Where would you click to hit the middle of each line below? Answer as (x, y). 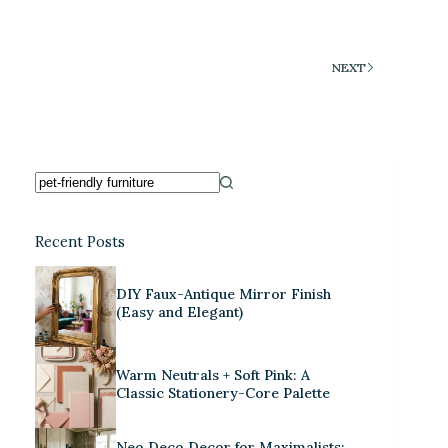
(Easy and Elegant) (180, 311)
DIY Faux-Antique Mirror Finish (224, 293)
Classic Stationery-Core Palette (223, 392)
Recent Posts (80, 242)
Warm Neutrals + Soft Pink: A (213, 374)
